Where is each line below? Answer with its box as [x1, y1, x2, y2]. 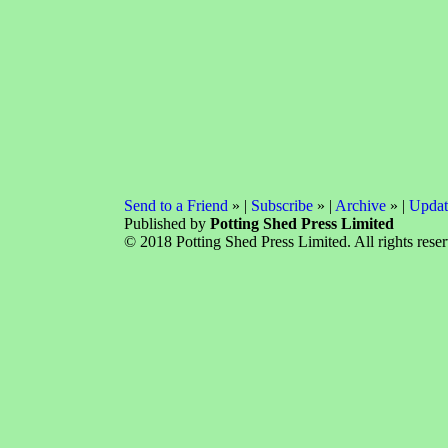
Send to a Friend [124, 197, 228, 214]
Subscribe [251, 197, 313, 214]
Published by [124, 215, 210, 232]
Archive [335, 197, 386, 214]
